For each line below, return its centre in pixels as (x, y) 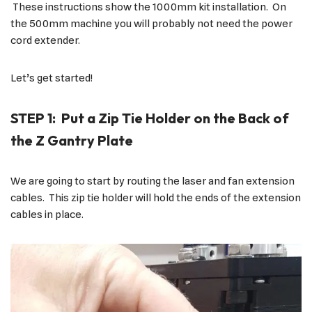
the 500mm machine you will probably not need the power (151, 23)
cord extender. (45, 40)
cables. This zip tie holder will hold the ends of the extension (156, 197)
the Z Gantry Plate (72, 140)
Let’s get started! (52, 78)
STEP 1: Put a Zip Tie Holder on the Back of (150, 118)
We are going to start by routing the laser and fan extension (153, 181)
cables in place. (47, 214)
